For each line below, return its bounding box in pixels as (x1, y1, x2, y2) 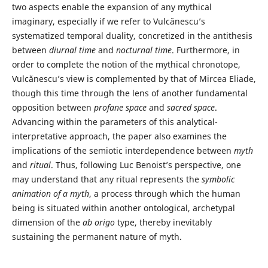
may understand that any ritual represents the (11, 173, 202, 185)
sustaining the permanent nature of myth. (11, 231, 182, 243)
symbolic (201, 173, 234, 185)
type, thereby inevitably (114, 217, 212, 229)
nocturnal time (115, 44, 172, 56)
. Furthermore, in (171, 44, 240, 56)
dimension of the (11, 217, 83, 229)
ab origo (82, 217, 115, 229)
